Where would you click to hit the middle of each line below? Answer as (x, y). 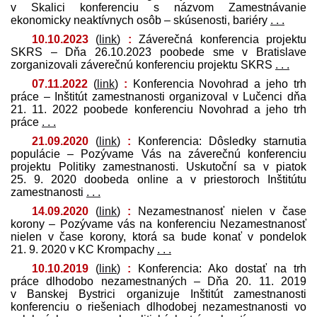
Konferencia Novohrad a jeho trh (217, 83)
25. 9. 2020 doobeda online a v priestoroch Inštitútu (158, 179)
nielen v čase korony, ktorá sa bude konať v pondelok (158, 236)
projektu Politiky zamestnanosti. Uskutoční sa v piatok (158, 166)
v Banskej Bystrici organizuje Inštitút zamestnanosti (158, 294)
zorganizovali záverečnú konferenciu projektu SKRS (143, 64)
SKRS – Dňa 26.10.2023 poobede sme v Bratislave (158, 52)
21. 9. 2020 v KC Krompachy (84, 249)
